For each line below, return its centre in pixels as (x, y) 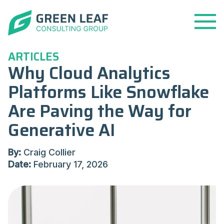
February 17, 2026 (69, 164)
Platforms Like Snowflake (108, 92)
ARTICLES (33, 56)
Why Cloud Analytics (89, 73)
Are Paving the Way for (100, 111)
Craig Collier (48, 152)
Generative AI (61, 130)
